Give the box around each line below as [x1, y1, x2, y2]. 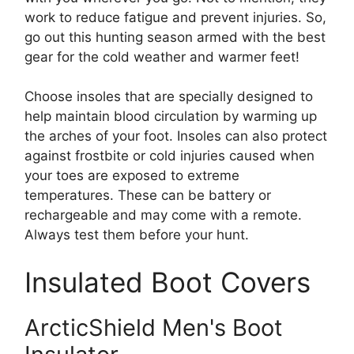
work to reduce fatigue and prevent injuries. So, [24, 9, 326, 25]
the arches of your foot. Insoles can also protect [24, 128, 327, 145]
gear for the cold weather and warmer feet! [24, 48, 303, 65]
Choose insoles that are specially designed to [24, 88, 313, 105]
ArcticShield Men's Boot [24, 313, 283, 341]
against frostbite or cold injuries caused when [24, 148, 314, 164]
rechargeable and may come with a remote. [24, 207, 302, 224]
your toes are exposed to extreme [24, 168, 239, 184]
